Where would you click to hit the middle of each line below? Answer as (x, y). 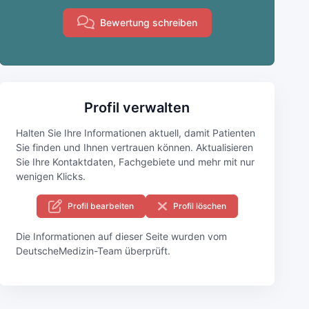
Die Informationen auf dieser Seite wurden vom (122, 236)
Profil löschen (199, 206)
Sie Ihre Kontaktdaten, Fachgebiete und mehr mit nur (136, 161)
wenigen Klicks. (51, 176)
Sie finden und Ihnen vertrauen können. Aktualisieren (135, 147)
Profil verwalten (137, 107)
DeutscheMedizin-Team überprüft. (93, 250)
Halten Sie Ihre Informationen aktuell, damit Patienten (136, 132)
